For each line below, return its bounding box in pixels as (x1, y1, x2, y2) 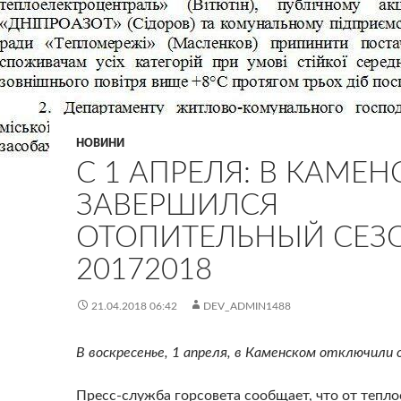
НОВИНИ (76, 138, 124, 149)
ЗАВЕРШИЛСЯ (76, 191, 278, 220)
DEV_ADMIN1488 (203, 301, 291, 311)
